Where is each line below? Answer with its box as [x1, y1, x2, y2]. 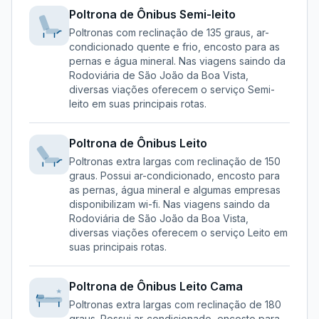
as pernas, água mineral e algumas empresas [69, 184, 281, 196]
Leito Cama [179, 279, 243, 293]
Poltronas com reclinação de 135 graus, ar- [69, 26, 269, 38]
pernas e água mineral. [69, 55, 176, 67]
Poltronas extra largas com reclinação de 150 [69, 155, 281, 167]
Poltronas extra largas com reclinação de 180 [69, 298, 281, 310]
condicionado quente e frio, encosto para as [69, 41, 280, 53]
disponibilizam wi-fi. [69, 198, 160, 210]
